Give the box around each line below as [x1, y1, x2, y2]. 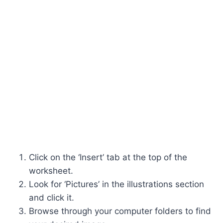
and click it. [29, 192, 74, 203]
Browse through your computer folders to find [29, 206, 211, 216]
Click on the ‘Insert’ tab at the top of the [29, 152, 187, 162]
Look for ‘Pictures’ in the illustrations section [29, 179, 204, 189]
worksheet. [29, 165, 73, 176]
